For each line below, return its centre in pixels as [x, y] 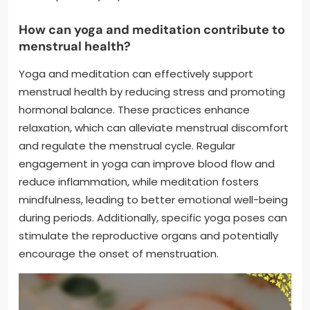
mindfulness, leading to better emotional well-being [153, 199]
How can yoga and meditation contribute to [152, 29]
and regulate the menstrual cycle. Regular [127, 145]
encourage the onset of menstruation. [119, 253]
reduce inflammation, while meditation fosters [139, 181]
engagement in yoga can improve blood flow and [147, 163]
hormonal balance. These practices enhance [134, 109]
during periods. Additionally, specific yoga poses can [153, 217]
